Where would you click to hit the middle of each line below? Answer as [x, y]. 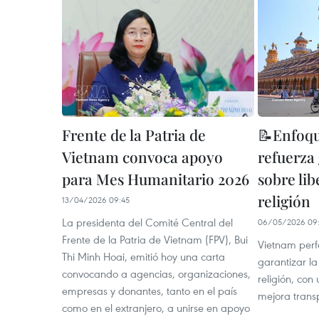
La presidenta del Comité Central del [147, 222]
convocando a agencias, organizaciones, [156, 273]
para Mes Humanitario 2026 [156, 179]
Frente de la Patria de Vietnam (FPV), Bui [155, 239]
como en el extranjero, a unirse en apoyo [156, 308]
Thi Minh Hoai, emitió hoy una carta [143, 256]
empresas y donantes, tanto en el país [150, 291]
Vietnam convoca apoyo [142, 157]
